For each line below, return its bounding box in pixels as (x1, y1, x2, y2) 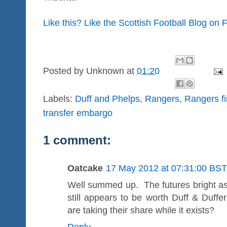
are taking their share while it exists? (67, 205, 217, 215)
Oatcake (67, 163, 103, 173)
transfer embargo (43, 107, 112, 118)
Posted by (43, 66, 86, 77)
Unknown (86, 66, 124, 77)
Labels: (43, 93, 75, 104)
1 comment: (43, 133, 111, 147)
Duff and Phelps (75, 93, 140, 104)
